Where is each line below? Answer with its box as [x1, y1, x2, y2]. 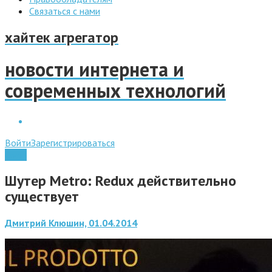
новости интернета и [5, 56, 184, 83]
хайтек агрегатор [5, 27, 118, 47]
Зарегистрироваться [31, 136, 115, 149]
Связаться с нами [29, 5, 100, 17]
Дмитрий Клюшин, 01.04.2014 [5, 216, 137, 229]
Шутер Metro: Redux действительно [5, 171, 236, 190]
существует [5, 186, 79, 206]
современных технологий [5, 78, 226, 104]
